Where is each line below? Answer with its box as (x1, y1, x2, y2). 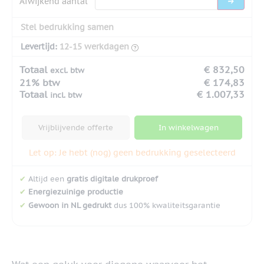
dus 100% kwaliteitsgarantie (111, 200, 220, 211)
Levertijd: (21, 41, 57, 52)
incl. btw (50, 90, 82, 100)
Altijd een (26, 173, 67, 184)
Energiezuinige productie (28, 187, 123, 197)
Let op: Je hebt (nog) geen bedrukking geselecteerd (28, 147, 236, 158)
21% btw (19, 76, 60, 88)
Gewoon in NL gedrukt (28, 200, 111, 211)
